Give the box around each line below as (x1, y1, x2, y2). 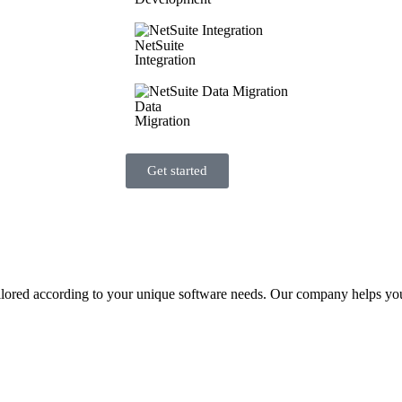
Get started (147, 163, 207, 178)
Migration (135, 113, 190, 128)
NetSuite (135, 38, 184, 53)
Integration (135, 52, 196, 67)
